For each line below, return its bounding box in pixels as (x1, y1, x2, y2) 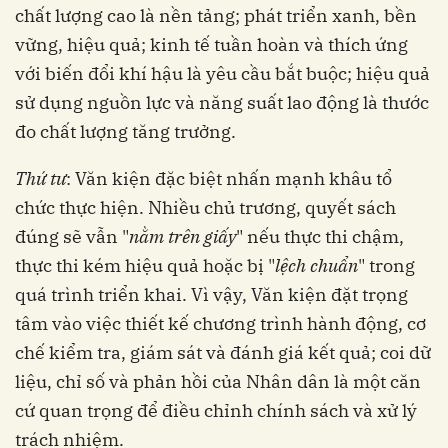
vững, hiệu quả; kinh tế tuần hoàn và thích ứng (15, 33, 408, 57)
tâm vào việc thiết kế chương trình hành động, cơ (15, 312, 426, 336)
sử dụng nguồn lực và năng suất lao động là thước (15, 91, 429, 115)
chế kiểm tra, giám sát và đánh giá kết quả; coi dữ (15, 341, 431, 365)
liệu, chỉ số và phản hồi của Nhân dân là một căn (15, 370, 421, 394)
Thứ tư (15, 167, 66, 191)
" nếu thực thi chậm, (236, 225, 404, 249)
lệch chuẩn (275, 254, 358, 278)
